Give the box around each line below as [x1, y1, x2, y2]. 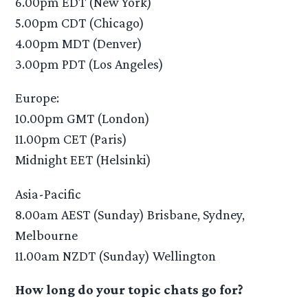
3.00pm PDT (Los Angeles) [15, 56, 164, 72]
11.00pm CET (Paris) [15, 131, 128, 147]
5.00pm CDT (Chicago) [15, 15, 145, 31]
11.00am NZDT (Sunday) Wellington [15, 247, 217, 263]
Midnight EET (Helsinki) [15, 152, 152, 168]
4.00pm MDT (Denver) [15, 36, 143, 52]
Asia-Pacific [15, 186, 82, 201]
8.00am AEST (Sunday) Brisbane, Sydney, [15, 206, 245, 222]
